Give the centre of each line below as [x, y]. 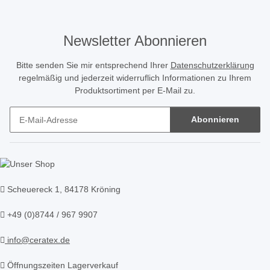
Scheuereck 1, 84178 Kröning [63, 190]
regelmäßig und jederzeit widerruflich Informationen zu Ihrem [135, 78]
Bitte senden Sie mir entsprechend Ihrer [93, 65]
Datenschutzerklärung [212, 65]
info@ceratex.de [37, 240]
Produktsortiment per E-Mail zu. [135, 91]
